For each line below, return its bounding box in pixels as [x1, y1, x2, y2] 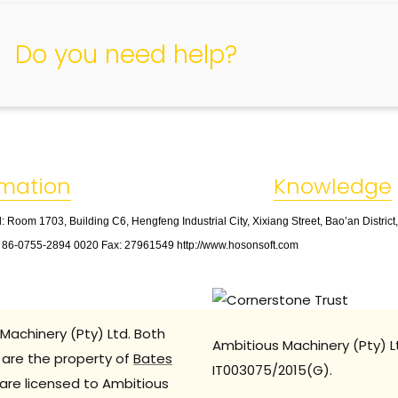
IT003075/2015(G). [212, 361, 332, 379]
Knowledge [274, 171, 393, 201]
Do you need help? [15, 37, 237, 72]
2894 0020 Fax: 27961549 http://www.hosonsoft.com [45, 239, 298, 252]
